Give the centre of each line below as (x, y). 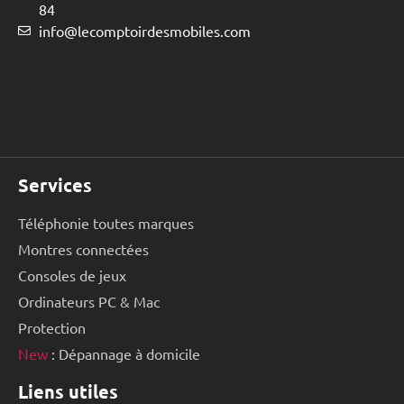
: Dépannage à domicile (124, 353)
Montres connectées (83, 248)
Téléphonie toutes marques (106, 222)
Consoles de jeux (72, 275)
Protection (52, 327)
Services (55, 184)
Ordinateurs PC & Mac (89, 301)
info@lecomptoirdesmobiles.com (144, 30)
